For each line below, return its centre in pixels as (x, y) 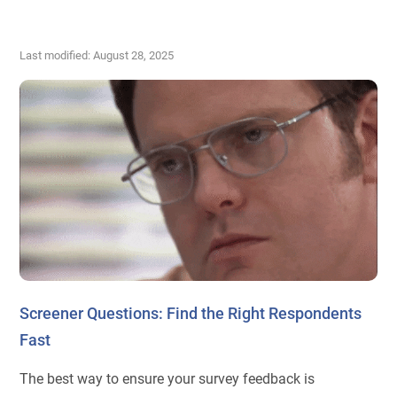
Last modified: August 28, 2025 (97, 56)
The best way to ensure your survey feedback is (167, 379)
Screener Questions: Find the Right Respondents (191, 314)
